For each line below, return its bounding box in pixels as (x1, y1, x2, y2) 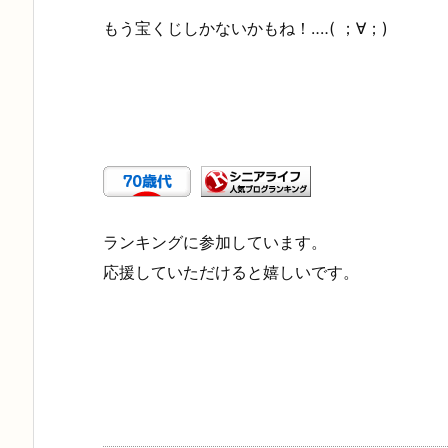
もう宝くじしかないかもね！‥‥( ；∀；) (103, 18, 388, 39)
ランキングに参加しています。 (103, 231, 327, 252)
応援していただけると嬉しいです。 (103, 261, 359, 282)
